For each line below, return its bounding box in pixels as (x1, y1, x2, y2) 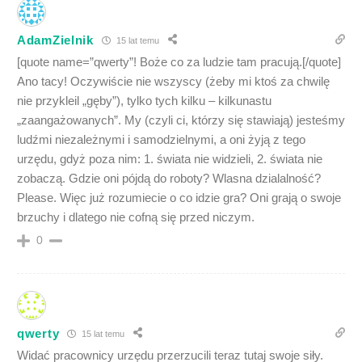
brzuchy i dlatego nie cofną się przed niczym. (17, 210, 255, 224)
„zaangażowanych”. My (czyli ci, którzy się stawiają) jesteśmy (17, 113, 345, 127)
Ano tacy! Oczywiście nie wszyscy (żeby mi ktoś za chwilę (17, 74, 330, 88)
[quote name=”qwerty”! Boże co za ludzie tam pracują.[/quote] (17, 55, 341, 69)
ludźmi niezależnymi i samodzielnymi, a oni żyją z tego (17, 133, 305, 146)
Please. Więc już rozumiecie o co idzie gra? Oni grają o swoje (17, 191, 341, 204)
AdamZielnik (17, 32, 94, 47)
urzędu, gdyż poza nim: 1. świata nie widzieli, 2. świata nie (17, 152, 322, 166)
